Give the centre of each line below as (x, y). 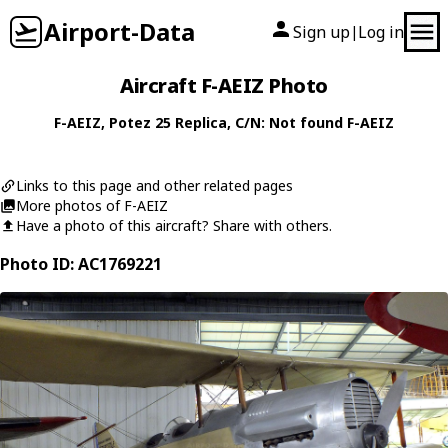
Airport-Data (119, 31)
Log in (381, 32)
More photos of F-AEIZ (92, 205)
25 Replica (191, 122)
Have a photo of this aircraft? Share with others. (174, 225)
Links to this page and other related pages (154, 185)
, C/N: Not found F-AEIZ (310, 122)
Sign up (321, 32)
